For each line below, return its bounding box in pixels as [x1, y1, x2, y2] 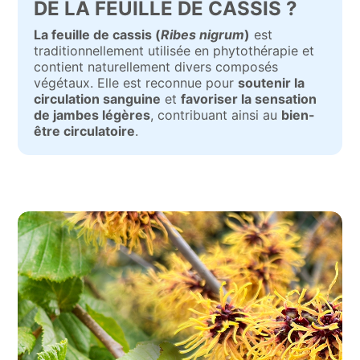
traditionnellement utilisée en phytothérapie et [34, 43, 315, 59]
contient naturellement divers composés [34, 59, 279, 75]
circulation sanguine [34, 91, 162, 107]
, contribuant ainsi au [150, 107, 282, 123]
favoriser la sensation [181, 91, 317, 107]
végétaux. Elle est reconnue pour [34, 75, 239, 91]
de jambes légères [34, 107, 151, 123]
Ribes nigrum [161, 27, 245, 43]
